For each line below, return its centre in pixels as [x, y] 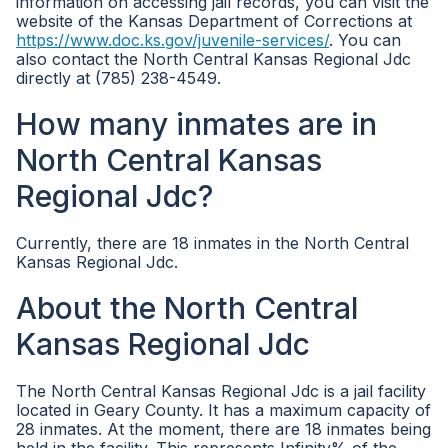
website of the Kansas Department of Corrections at [214, 21]
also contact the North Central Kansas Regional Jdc [213, 59]
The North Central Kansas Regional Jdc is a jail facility [221, 391]
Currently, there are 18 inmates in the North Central [212, 243]
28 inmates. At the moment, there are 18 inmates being [223, 429]
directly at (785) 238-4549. [118, 78]
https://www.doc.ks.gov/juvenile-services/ [172, 40]
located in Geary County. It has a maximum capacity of [223, 410]
